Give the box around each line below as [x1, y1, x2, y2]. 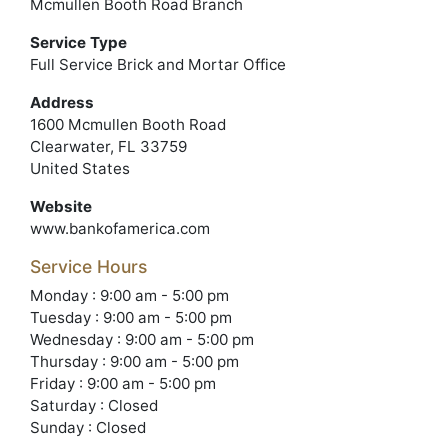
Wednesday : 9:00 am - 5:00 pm [30, 330, 254, 349]
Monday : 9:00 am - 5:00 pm [30, 286, 229, 305]
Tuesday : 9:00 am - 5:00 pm [30, 308, 232, 327]
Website [30, 197, 92, 216]
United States [30, 159, 130, 178]
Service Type [30, 33, 127, 52]
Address [30, 93, 94, 112]
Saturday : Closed [30, 396, 158, 415]
